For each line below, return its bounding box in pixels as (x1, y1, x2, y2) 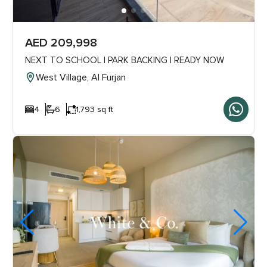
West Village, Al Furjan (35, 72, 126, 84)
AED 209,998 (24, 36, 97, 51)
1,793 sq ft (75, 104, 113, 115)
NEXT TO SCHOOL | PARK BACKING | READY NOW (24, 55, 224, 66)
